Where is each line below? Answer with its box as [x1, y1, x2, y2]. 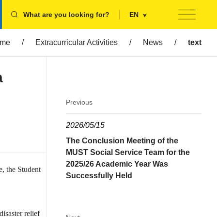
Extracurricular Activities [35, 38, 118, 46]
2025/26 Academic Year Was [66, 160, 168, 168]
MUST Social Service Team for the [66, 148, 190, 156]
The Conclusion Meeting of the [66, 137, 178, 145]
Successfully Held [66, 171, 132, 180]
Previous [66, 98, 93, 106]
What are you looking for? [23, 10, 109, 18]
